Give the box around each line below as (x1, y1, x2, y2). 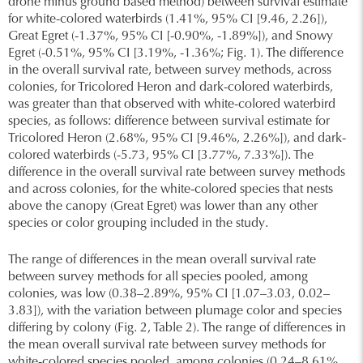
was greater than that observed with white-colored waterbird (8, 98, 335, 112)
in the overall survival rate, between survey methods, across (8, 64, 331, 78)
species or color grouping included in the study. (8, 217, 268, 231)
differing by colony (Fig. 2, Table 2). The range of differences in (8, 322, 346, 335)
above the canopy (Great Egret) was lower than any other (8, 200, 318, 214)
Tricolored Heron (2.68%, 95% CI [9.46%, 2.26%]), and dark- (8, 132, 346, 146)
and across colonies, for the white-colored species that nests (8, 183, 333, 197)
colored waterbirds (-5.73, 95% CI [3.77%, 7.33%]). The (8, 149, 314, 163)
